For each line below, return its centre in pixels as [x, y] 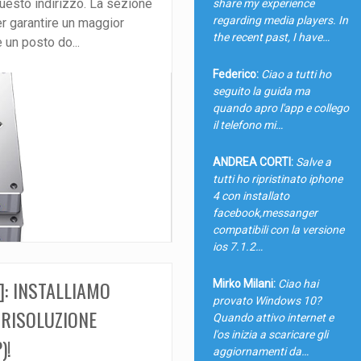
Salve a [313, 162]
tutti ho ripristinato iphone [277, 178]
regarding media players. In [280, 20]
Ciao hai [298, 283]
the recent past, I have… [271, 37]
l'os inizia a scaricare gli [270, 334]
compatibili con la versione [278, 229]
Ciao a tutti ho [296, 74]
